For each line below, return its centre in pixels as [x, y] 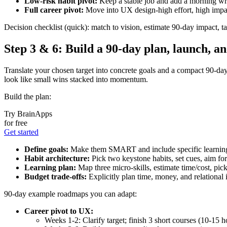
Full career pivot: [54, 10]
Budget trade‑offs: [55, 177]
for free [16, 123]
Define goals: [46, 149]
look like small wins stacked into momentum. [76, 80]
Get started [21, 132]
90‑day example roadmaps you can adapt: [70, 194]
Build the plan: [28, 97]
